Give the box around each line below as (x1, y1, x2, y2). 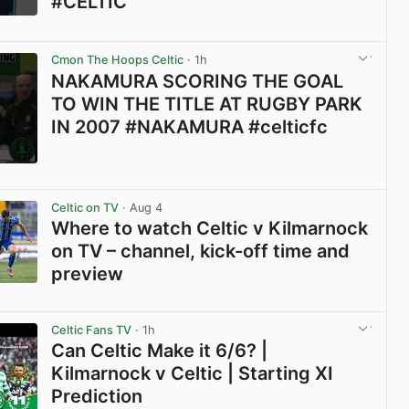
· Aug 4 (119, 200, 163, 215)
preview (51, 262, 124, 285)
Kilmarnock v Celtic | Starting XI (51, 362, 334, 384)
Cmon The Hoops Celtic (51, 53, 184, 68)
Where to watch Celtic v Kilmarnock (51, 216, 369, 239)
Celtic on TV (51, 200, 120, 215)
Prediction (51, 384, 143, 407)
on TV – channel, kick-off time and (51, 239, 351, 262)
